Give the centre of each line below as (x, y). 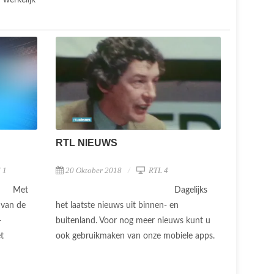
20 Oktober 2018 (94, 171)
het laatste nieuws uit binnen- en (117, 206)
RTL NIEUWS (87, 143)
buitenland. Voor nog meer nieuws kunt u (133, 221)
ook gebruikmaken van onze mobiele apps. (136, 236)
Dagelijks (191, 191)
